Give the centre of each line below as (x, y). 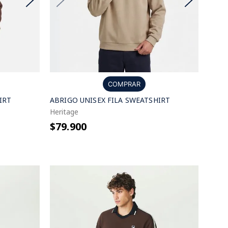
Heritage (64, 111)
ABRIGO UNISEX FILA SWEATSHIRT (110, 100)
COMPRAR (124, 84)
